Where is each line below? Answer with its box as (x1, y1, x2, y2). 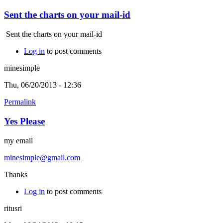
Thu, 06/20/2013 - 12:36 (4, 81, 81, 90)
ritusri (4, 204, 22, 213)
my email (4, 136, 33, 145)
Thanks (4, 170, 27, 179)
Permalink (4, 98, 36, 107)
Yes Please (4, 115, 45, 126)
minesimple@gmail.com (4, 153, 80, 162)
